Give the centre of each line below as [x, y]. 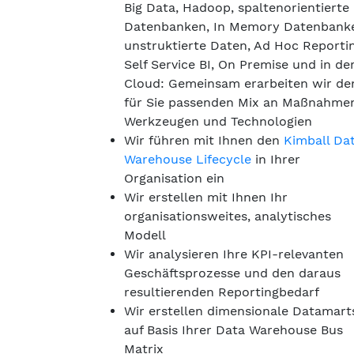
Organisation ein [174, 178]
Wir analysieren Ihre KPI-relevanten [234, 254]
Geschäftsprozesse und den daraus [232, 273]
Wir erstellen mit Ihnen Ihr [206, 197]
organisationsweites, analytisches [228, 216]
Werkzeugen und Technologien [218, 121]
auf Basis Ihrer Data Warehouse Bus [233, 330]
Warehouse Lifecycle [188, 159]
